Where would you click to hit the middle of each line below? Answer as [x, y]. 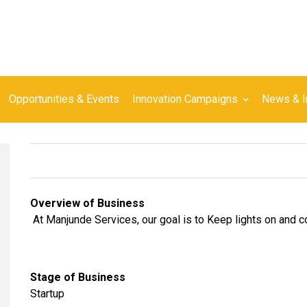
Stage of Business [78, 277]
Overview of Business [87, 203]
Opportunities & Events [64, 99]
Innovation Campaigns [185, 99]
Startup [47, 293]
